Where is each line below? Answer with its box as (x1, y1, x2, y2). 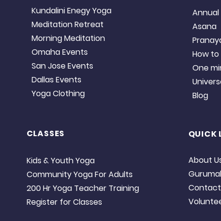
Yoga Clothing (31, 88, 85, 100)
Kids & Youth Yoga (26, 155, 95, 167)
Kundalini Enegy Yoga (31, 5, 111, 17)
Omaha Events (31, 46, 88, 58)
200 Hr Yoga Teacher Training (26, 183, 139, 194)
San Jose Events (31, 60, 93, 72)
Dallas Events (31, 74, 81, 86)
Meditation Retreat (31, 19, 104, 31)
